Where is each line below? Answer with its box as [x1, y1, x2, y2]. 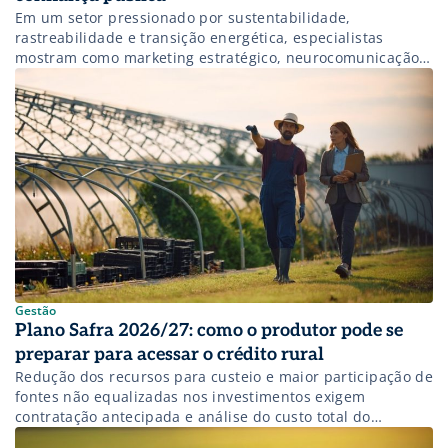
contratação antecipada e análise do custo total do [15, 407, 371, 427]
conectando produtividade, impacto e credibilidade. [15, 107, 381, 127]
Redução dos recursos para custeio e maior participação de [15, 367, 433, 387]
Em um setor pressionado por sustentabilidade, [15, 7, 351, 27]
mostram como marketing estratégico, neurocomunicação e [15, 47, 432, 67]
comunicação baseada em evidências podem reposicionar [15, 67, 422, 87]
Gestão [15, 302, 56, 320]
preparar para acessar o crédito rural [15, 344, 324, 366]
